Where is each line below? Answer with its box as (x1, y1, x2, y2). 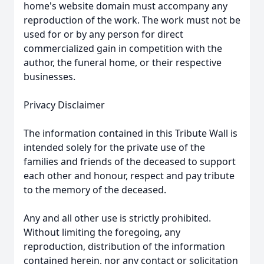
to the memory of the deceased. (24, 183, 166, 196)
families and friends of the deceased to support (24, 155, 236, 168)
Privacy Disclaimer (24, 98, 105, 111)
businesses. (24, 70, 75, 83)
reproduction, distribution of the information (24, 240, 225, 253)
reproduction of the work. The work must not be (24, 14, 240, 27)
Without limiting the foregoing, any (24, 226, 180, 239)
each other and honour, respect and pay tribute (24, 169, 235, 182)
